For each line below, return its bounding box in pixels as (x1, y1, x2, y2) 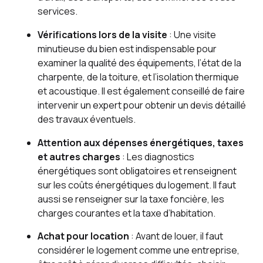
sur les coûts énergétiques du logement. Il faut (37, 178, 236, 191)
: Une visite (167, 28, 216, 41)
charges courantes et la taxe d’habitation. (37, 206, 215, 220)
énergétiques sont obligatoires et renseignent (37, 164, 237, 177)
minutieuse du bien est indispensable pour (37, 42, 217, 55)
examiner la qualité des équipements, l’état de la (37, 56, 241, 69)
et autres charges (37, 150, 120, 163)
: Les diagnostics (120, 150, 194, 163)
